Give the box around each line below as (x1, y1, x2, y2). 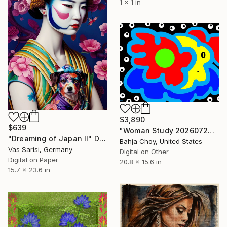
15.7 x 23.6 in (8, 166, 50, 174)
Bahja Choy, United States (120, 137, 202, 145)
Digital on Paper (8, 156, 58, 164)
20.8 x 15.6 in (120, 157, 162, 166)
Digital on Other (120, 147, 169, 156)
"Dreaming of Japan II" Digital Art (99, 134, 106, 143)
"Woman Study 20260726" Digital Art (208, 126, 215, 135)
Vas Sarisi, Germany (8, 145, 72, 154)
